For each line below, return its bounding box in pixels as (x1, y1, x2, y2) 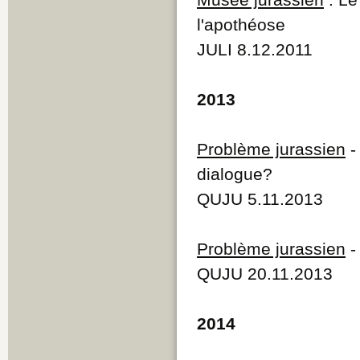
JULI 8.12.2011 (197, 39, 313, 59)
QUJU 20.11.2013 (197, 264, 333, 283)
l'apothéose (197, 14, 285, 34)
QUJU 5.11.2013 (197, 189, 323, 208)
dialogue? (197, 164, 272, 183)
